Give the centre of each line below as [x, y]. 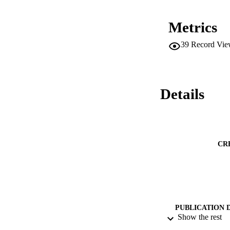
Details [182, 94]
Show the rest [200, 217]
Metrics [193, 27]
